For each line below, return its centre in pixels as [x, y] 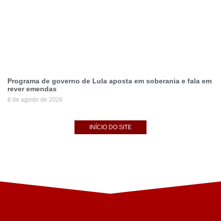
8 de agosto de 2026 [35, 100]
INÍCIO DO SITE [110, 128]
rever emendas [32, 89]
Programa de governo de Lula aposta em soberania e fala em [110, 81]
